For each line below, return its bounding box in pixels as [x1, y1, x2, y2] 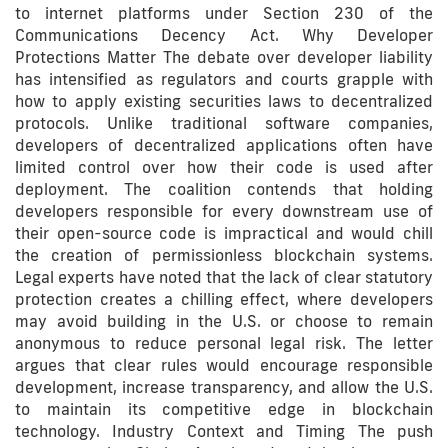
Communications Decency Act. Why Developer [15, 25, 433, 45]
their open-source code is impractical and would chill [15, 223, 433, 243]
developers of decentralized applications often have [15, 135, 433, 155]
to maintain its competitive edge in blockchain [15, 399, 433, 419]
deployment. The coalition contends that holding [15, 179, 433, 199]
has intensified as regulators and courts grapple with [15, 69, 433, 89]
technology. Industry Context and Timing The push [15, 421, 433, 441]
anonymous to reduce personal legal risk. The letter [15, 333, 433, 353]
